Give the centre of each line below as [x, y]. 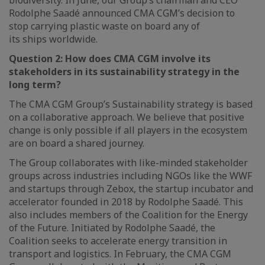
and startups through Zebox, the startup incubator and [131, 189]
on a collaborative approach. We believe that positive [127, 117]
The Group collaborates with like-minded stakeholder [128, 163]
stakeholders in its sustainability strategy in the [124, 72]
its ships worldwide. [53, 39]
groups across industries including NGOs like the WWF [130, 176]
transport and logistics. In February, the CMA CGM [120, 254]
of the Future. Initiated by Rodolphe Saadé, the [112, 228]
